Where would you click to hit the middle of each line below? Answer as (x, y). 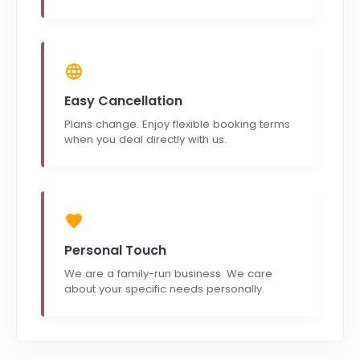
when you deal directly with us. (145, 139)
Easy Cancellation (123, 100)
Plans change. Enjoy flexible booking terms (177, 124)
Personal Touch (115, 250)
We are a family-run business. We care (168, 273)
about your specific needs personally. (164, 288)
